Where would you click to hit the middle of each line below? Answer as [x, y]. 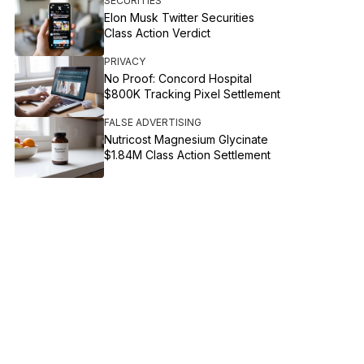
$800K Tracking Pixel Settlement [193, 94]
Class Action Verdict [158, 33]
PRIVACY [125, 61]
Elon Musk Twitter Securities [180, 17]
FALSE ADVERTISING [153, 122]
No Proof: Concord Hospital [178, 78]
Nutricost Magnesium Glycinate [186, 139]
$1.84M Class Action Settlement [188, 155]
